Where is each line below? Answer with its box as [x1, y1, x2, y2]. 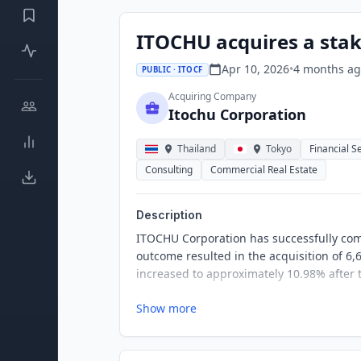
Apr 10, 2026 [221, 61, 289, 77]
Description [136, 208, 202, 222]
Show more [136, 301, 197, 316]
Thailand [177, 142, 216, 156]
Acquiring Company [168, 89, 256, 103]
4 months [293, 61, 344, 77]
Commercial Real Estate [210, 163, 317, 176]
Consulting [145, 163, 193, 176]
